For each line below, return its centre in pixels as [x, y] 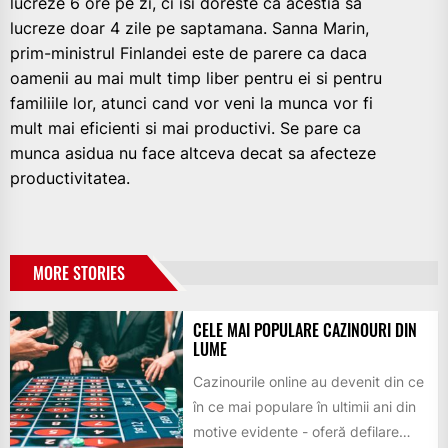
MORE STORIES [79, 273]
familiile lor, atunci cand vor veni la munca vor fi [191, 103]
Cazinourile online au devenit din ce [308, 382]
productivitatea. [70, 178]
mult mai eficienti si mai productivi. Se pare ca [185, 128]
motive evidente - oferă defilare [295, 432]
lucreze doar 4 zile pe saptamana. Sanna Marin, [189, 28]
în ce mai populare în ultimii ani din [304, 407]
